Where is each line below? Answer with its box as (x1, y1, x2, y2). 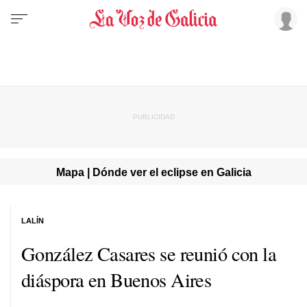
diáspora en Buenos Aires (21, 266, 212, 293)
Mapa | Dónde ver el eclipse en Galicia (56, 165, 251, 178)
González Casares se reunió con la (21, 240, 277, 267)
